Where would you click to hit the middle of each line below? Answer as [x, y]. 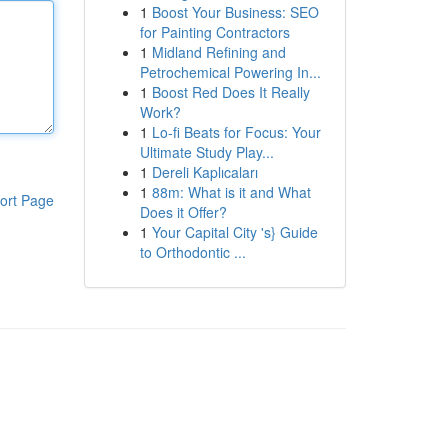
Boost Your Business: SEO [235, 12]
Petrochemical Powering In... [230, 72]
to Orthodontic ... [192, 252]
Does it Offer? [183, 212]
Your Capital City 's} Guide [234, 232]
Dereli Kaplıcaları [204, 172]
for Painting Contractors [214, 32]
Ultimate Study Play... [206, 152]
